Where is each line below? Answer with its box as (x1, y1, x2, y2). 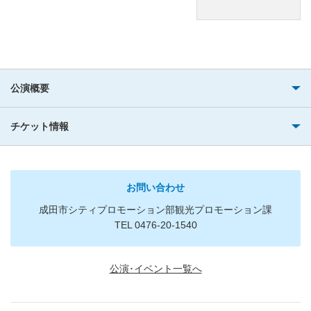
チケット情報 (10, 120, 69, 132)
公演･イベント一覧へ (109, 262, 202, 274)
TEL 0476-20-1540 (114, 219, 197, 230)
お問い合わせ (126, 181, 185, 193)
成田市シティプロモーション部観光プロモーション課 (39, 203, 272, 215)
